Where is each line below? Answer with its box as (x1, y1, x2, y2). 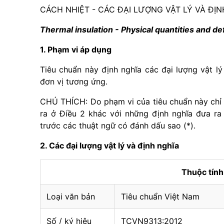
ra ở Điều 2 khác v (40, 108, 114, 118)
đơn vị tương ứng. (40, 76, 107, 86)
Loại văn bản (46, 191, 95, 201)
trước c (40, 120, 67, 130)
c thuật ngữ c (72, 120, 122, 130)
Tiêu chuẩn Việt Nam (121, 191, 199, 201)
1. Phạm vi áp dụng (40, 44, 111, 54)
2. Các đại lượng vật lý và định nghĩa (40, 140, 179, 150)
